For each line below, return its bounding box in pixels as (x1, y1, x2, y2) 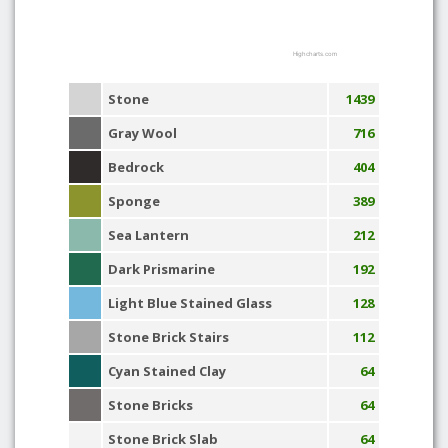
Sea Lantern (108, 226, 189, 244)
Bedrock (108, 158, 164, 176)
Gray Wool (108, 124, 177, 142)
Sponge (108, 192, 160, 210)
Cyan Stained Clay (108, 362, 226, 380)
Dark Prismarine (108, 260, 215, 278)
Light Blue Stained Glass (108, 294, 272, 312)
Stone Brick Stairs (108, 328, 229, 346)
